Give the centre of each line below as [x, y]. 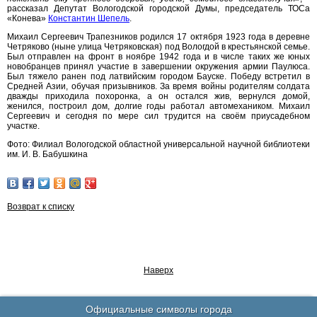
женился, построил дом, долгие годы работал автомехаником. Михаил [158, 106]
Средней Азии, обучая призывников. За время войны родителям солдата [158, 86]
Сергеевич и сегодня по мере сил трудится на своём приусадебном [158, 116]
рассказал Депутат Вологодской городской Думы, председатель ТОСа [158, 8]
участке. [23, 126]
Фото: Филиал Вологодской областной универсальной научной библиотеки [158, 144]
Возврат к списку [41, 207]
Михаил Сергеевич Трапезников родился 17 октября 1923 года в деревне [158, 37]
